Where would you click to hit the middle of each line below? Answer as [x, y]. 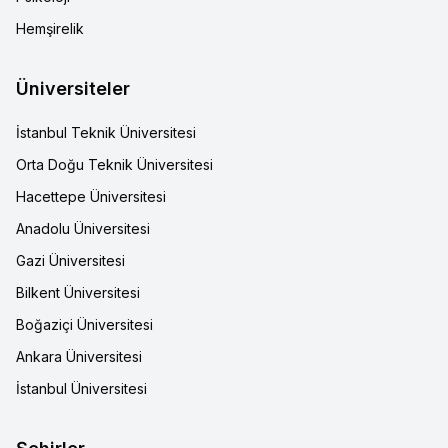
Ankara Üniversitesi [79, 356]
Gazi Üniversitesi [70, 260]
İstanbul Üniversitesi [81, 388]
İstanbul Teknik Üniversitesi [106, 132]
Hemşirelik [50, 28]
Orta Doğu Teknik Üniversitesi [114, 164]
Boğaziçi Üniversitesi [84, 324]
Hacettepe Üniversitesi [91, 196]
